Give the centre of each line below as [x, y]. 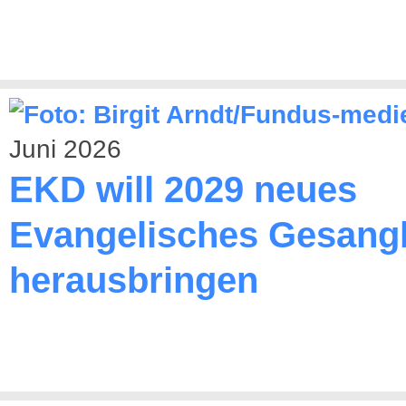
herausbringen [134, 280]
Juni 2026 [65, 149]
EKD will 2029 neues [183, 189]
